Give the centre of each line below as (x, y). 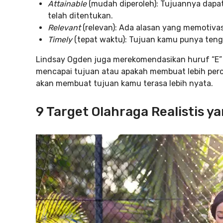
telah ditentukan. (80, 16)
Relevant (64, 28)
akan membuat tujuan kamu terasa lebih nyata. (124, 83)
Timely (60, 40)
